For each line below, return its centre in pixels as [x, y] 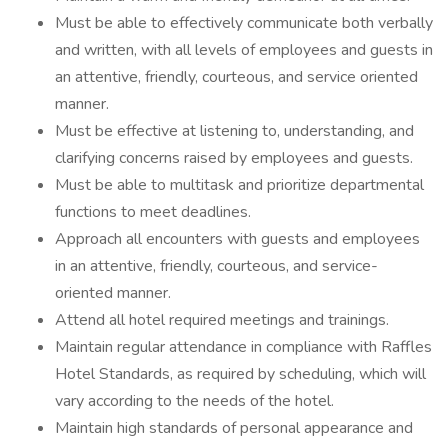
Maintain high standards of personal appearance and [234, 428]
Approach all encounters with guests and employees [237, 239]
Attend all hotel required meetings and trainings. [222, 320]
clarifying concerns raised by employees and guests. [234, 158]
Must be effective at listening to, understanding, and [234, 131]
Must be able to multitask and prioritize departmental [239, 185]
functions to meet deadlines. [153, 212]
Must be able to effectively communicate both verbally [244, 23]
